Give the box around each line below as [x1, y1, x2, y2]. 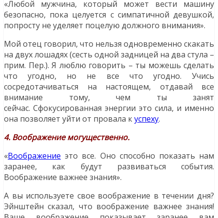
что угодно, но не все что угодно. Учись [4, 71, 214, 82]
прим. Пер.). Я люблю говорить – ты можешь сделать [4, 60, 214, 71]
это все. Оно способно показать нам [61, 150, 214, 162]
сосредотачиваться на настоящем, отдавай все [4, 81, 214, 92]
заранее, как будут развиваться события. [4, 161, 214, 172]
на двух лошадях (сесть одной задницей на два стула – [4, 49, 214, 60]
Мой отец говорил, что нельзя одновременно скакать [4, 38, 214, 50]
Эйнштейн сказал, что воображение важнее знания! [4, 201, 214, 212]
